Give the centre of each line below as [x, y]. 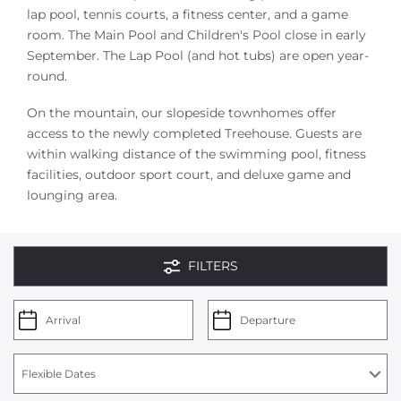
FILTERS [213, 265]
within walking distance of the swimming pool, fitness [196, 154]
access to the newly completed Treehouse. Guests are [194, 133]
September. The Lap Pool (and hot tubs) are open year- [198, 55]
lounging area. [74, 195]
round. [47, 76]
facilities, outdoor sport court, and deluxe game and [189, 174]
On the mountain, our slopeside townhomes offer [182, 112]
